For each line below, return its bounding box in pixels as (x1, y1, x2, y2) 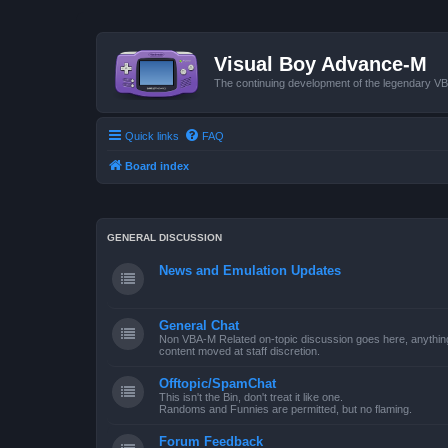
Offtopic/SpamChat (159, 376, 276, 391)
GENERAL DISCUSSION (107, 232, 222, 243)
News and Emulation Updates (159, 263, 341, 278)
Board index (125, 159, 189, 172)
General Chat (159, 318, 239, 333)
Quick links (125, 129, 179, 142)
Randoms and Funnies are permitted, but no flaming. (159, 403, 412, 415)
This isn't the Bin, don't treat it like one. (159, 391, 343, 403)
